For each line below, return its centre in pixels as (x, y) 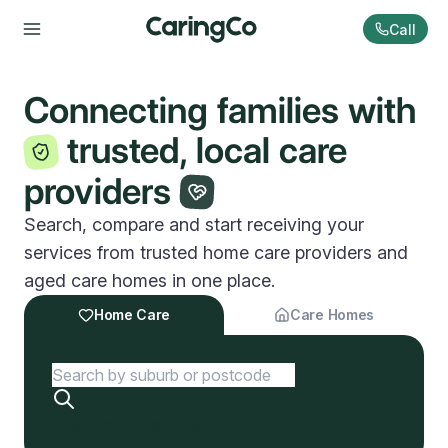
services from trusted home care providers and (216, 253)
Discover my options (126, 423)
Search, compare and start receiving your (194, 225)
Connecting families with (220, 110)
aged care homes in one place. (149, 281)
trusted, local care (207, 150)
